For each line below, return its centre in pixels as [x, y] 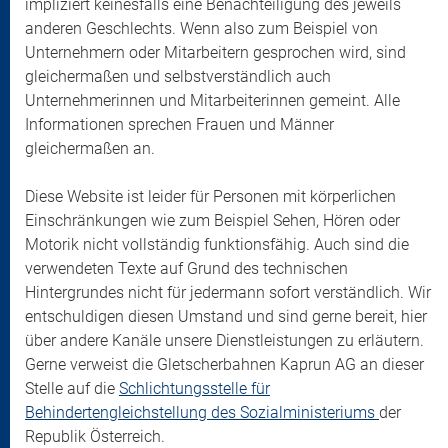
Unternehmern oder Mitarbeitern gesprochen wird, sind [215, 52]
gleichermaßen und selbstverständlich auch [178, 76]
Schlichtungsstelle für [194, 388]
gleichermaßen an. [90, 148]
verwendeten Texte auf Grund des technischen [186, 268]
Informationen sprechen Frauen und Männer [179, 124]
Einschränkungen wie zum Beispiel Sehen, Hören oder [212, 220]
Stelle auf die [72, 388]
